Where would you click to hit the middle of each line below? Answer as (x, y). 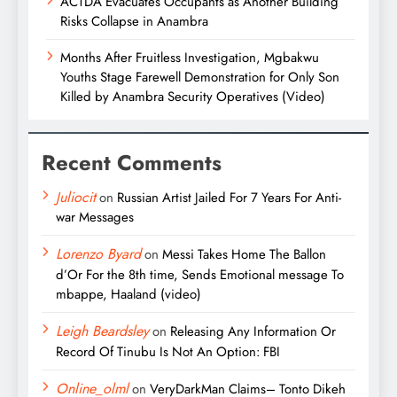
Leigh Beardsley (102, 331)
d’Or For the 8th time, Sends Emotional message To (200, 274)
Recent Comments (132, 162)
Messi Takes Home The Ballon (244, 254)
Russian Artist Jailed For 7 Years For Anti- (229, 197)
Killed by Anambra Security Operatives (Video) (193, 96)
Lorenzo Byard (98, 253)
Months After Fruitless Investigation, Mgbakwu (190, 57)
